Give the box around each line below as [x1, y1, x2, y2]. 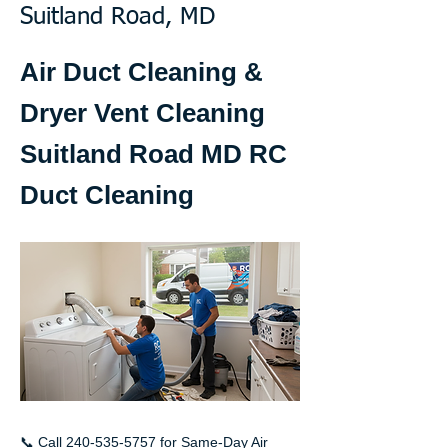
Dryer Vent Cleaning [20, 98, 265, 128]
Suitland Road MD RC [20, 139, 287, 169]
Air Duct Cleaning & [20, 57, 263, 87]
